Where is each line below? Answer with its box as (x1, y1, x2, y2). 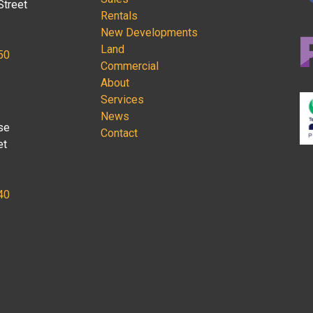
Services (101, 92, 144, 106)
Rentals (101, 8, 138, 22)
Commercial (101, 59, 159, 73)
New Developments (101, 25, 198, 39)
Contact (101, 126, 138, 140)
